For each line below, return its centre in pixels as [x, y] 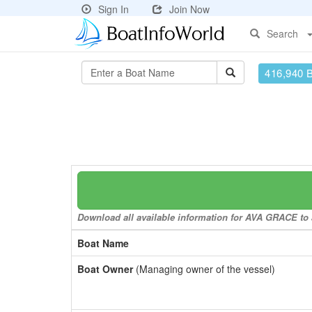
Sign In [114, 9]
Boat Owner [105, 269]
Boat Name [103, 243]
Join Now [189, 9]
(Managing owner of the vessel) [204, 269]
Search [282, 33]
